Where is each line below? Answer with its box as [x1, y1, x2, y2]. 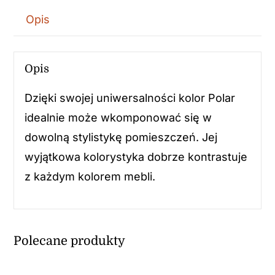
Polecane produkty [14, 234, 126, 249]
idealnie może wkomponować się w [24, 110, 212, 124]
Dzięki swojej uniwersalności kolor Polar [24, 91, 235, 104]
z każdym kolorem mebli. [24, 169, 155, 183]
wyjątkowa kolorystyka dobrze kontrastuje [24, 150, 247, 163]
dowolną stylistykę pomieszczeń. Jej [24, 130, 217, 144]
